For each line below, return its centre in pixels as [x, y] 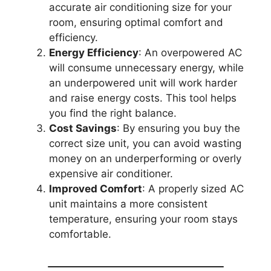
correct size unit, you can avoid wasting [145, 143]
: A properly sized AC [193, 189]
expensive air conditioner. [111, 174]
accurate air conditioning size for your [140, 7]
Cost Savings [83, 128]
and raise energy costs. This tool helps [143, 98]
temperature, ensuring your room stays [143, 219]
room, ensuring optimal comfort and [136, 22]
